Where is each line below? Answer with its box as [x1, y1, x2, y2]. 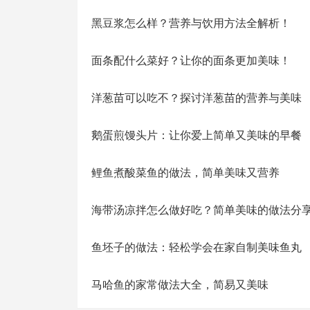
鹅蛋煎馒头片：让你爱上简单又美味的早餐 [91, 129, 302, 141]
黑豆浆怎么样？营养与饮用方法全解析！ [91, 17, 291, 29]
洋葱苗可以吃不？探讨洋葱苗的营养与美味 [91, 92, 302, 104]
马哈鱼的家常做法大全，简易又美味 [91, 279, 268, 291]
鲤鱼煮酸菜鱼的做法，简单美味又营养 [91, 167, 280, 179]
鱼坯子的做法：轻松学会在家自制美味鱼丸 [91, 241, 302, 253]
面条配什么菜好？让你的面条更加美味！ [91, 55, 291, 66]
